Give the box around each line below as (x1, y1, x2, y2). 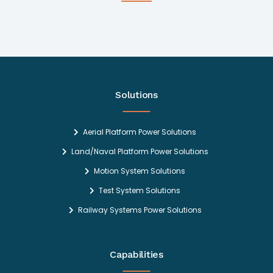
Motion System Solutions (94, 166, 185, 177)
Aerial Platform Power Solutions (83, 127, 196, 138)
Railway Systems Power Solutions (77, 205, 202, 216)
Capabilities (110, 249, 163, 261)
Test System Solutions (99, 185, 180, 196)
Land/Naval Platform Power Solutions (71, 146, 208, 157)
